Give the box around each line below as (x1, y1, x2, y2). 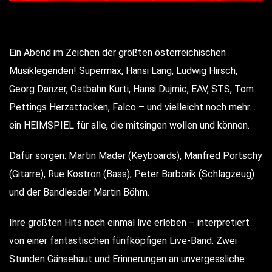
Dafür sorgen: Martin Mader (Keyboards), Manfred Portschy (9, 149, 262, 161)
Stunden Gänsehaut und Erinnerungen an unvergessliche (9, 253, 245, 265)
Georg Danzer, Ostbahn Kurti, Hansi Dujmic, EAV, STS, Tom (9, 83, 254, 95)
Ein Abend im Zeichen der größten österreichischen (9, 46, 226, 58)
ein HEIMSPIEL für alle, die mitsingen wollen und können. (9, 119, 250, 131)
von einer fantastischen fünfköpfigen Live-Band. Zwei (9, 234, 237, 246)
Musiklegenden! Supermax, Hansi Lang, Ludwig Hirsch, (9, 64, 237, 76)
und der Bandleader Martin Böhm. (9, 186, 149, 198)
